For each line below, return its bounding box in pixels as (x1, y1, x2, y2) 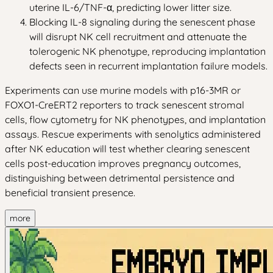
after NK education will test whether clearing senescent (5, 142, 250, 155)
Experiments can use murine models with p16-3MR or (5, 83, 241, 96)
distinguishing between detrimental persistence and (5, 171, 235, 184)
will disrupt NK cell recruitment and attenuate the (29, 30, 247, 43)
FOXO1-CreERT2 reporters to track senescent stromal (5, 98, 244, 111)
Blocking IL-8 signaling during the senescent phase (29, 15, 255, 28)
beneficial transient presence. (5, 186, 135, 199)
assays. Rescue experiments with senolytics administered (5, 127, 261, 140)
